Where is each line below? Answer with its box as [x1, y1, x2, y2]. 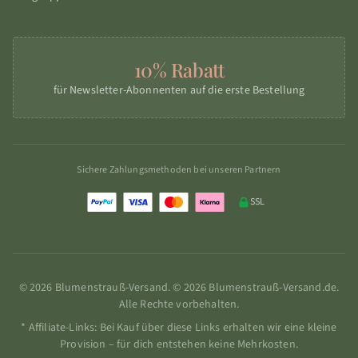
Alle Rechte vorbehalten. [118, 296, 240, 312]
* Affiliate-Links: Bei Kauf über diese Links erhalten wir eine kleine [21, 320, 337, 336]
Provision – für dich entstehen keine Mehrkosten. [60, 336, 298, 352]
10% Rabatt [133, 57, 225, 82]
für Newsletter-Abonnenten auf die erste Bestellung [53, 82, 305, 98]
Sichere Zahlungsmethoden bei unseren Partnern [77, 163, 281, 177]
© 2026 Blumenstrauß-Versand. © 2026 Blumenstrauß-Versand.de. [18, 280, 340, 296]
